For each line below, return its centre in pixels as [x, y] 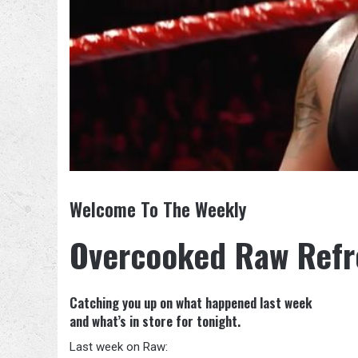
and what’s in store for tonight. [155, 321]
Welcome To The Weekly [158, 210]
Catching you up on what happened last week [191, 303]
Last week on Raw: [119, 346]
